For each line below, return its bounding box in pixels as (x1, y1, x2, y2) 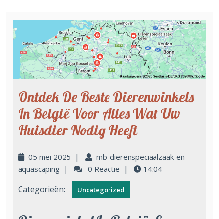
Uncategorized (77, 185, 125, 194)
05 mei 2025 (28, 152, 71, 162)
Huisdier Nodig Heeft (18, 121, 137, 139)
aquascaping (18, 163, 60, 174)
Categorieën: (18, 183, 65, 195)
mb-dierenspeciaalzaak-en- (96, 152, 188, 162)
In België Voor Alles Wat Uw (18, 104, 180, 122)
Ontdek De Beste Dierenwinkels (18, 88, 194, 106)
